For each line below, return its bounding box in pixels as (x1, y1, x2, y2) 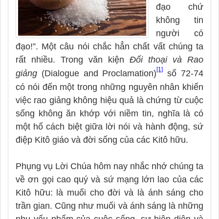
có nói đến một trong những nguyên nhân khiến (16, 82, 203, 92)
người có (156, 28, 203, 38)
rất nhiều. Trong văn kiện (16, 54, 130, 65)
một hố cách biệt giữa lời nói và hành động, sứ (16, 121, 203, 131)
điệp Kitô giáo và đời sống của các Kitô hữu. (16, 134, 188, 145)
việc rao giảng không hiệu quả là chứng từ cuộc (16, 95, 203, 105)
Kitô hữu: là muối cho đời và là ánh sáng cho (16, 187, 203, 197)
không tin (156, 15, 203, 25)
